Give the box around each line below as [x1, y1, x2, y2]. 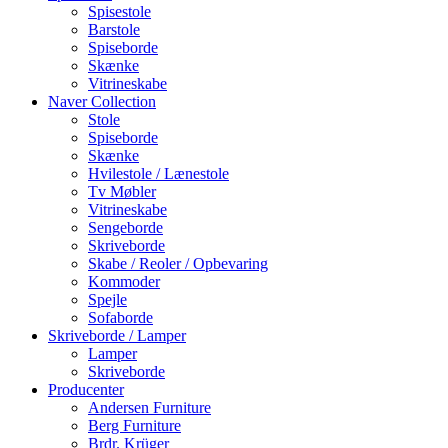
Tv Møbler [88, 183, 156, 200]
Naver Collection [48, 93, 156, 110]
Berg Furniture [88, 417, 181, 434]
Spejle [88, 291, 127, 308]
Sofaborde [88, 309, 153, 326]
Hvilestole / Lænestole [88, 165, 229, 182]
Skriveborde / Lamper [48, 327, 186, 344]
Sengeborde [88, 219, 163, 236]
